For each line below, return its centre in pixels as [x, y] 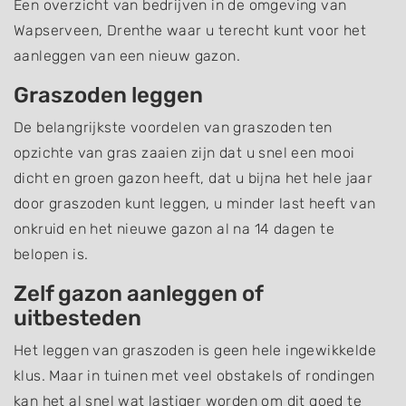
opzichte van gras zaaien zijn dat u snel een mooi [184, 153]
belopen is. [51, 255]
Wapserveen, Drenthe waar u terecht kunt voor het [190, 31]
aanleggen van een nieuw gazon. [127, 56]
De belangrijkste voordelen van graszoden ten [173, 128]
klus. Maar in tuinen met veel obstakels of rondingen [194, 376]
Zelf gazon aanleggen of [138, 294]
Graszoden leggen [108, 96]
